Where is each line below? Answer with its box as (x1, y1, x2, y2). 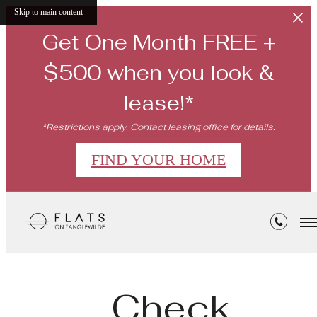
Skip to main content (14, 7, 83, 17)
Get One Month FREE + (41, 29, 276, 55)
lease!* (123, 90, 194, 116)
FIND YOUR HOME (91, 151, 226, 168)
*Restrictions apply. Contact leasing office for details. (42, 121, 275, 133)
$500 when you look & (42, 59, 275, 86)
